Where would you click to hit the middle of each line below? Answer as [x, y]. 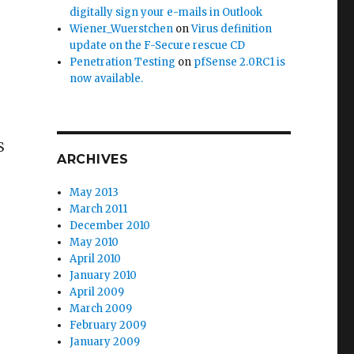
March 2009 [101, 309]
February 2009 [108, 325]
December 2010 [110, 226]
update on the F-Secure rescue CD [158, 45]
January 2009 [105, 342]
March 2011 [99, 209]
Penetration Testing [123, 62]
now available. [107, 79]
